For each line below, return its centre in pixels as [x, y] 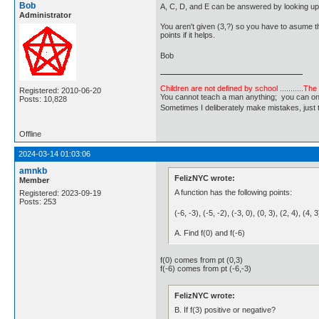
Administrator [45, 15]
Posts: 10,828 [43, 99]
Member [34, 180]
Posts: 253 [38, 201]
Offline [30, 134]
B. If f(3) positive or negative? [225, 310]
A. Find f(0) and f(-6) [210, 233]
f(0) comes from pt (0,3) [202, 260]
